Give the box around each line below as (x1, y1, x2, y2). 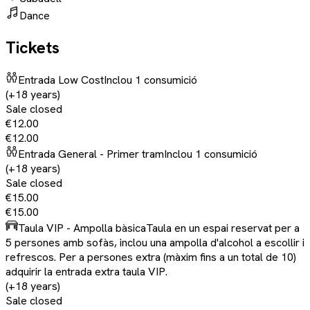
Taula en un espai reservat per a (146, 221, 300, 236)
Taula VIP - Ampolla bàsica (18, 221, 146, 236)
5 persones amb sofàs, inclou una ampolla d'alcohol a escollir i (6, 235, 304, 250)
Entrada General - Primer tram (18, 147, 164, 162)
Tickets (6, 36, 60, 58)
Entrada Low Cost (18, 73, 104, 88)
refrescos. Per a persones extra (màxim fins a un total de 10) (6, 250, 296, 265)
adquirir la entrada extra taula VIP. (6, 264, 167, 280)
